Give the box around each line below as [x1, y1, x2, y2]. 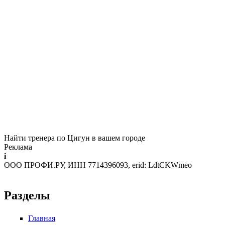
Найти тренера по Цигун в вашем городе [4, 134, 145, 143]
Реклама [4, 143, 32, 152]
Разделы [4, 189, 50, 202]
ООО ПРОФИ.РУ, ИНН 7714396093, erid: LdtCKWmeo [4, 161, 192, 170]
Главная [28, 214, 55, 223]
